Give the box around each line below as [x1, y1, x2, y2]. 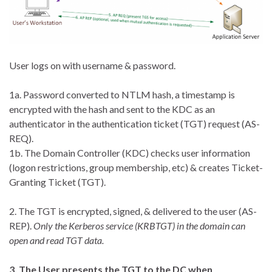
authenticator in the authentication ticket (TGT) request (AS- [9, 117, 260, 129]
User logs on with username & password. [9, 59, 175, 71]
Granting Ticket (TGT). [9, 175, 106, 188]
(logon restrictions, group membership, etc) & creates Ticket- [9, 161, 263, 173]
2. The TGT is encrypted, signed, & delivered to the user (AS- [9, 205, 257, 217]
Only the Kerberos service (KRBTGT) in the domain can [33, 219, 245, 231]
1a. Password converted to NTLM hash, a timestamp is [9, 88, 235, 100]
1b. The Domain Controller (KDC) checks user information [9, 146, 250, 158]
